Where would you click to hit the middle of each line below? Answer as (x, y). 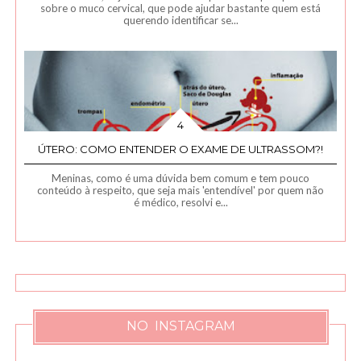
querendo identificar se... (180, 20)
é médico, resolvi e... (180, 202)
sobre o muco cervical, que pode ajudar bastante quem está (181, 8)
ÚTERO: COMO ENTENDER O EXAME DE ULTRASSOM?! (181, 149)
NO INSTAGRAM (181, 326)
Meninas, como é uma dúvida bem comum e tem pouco (181, 178)
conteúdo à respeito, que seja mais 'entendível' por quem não (181, 190)
